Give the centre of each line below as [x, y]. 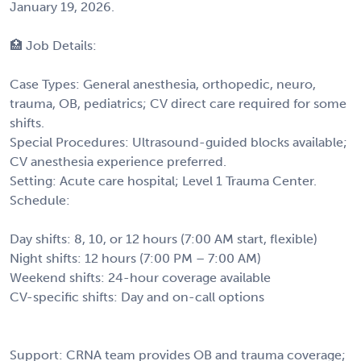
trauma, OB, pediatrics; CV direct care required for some [178, 103]
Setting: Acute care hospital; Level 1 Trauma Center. [163, 180]
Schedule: [40, 200]
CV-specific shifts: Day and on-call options [137, 297]
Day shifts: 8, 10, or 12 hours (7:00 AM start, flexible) [164, 239]
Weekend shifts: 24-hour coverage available [140, 277]
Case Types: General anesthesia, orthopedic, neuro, [163, 84]
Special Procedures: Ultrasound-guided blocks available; [178, 142]
